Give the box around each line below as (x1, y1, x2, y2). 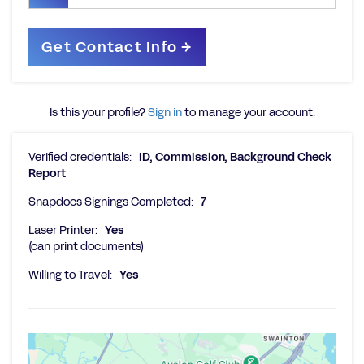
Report (28, 166, 66, 181)
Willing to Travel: (28, 267, 112, 283)
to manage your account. (181, 105, 315, 120)
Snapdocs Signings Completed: (28, 194, 193, 210)
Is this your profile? (49, 105, 148, 120)
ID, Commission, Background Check (139, 149, 331, 165)
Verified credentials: (28, 149, 132, 165)
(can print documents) (28, 239, 144, 254)
